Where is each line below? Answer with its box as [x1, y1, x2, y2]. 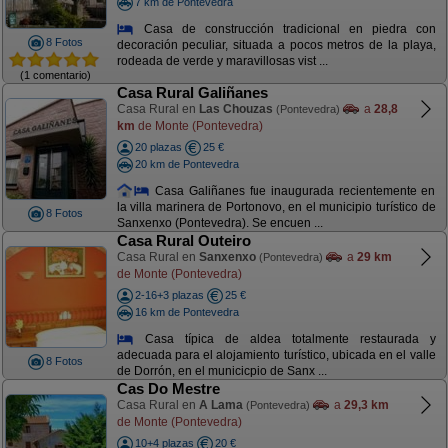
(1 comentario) [20, 68, 91, 81]
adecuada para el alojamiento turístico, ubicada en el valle [116, 348, 436, 363]
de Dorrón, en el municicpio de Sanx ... [116, 364, 327, 379]
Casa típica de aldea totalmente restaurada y [134, 331, 436, 346]
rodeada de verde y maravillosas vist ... [116, 54, 328, 69]
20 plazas [134, 141, 182, 153]
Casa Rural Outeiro [116, 232, 251, 249]
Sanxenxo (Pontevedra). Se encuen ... [116, 216, 323, 231]
